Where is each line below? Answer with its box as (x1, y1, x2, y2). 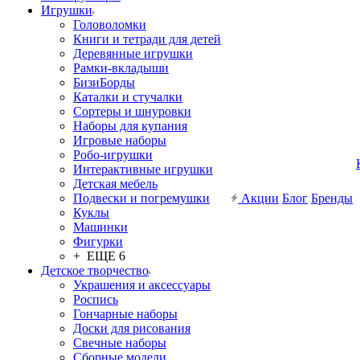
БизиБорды (73, 76, 135, 89)
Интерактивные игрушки (73, 162, 213, 176)
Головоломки (73, 18, 146, 31)
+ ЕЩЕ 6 (73, 249, 125, 263)
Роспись (73, 292, 118, 306)
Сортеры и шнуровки (73, 104, 191, 118)
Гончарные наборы (73, 307, 178, 321)
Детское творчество (41, 264, 149, 277)
